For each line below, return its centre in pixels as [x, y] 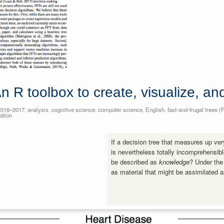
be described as [135, 161]
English [155, 109]
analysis [38, 109]
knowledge [174, 161]
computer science [120, 109]
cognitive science [73, 109]
